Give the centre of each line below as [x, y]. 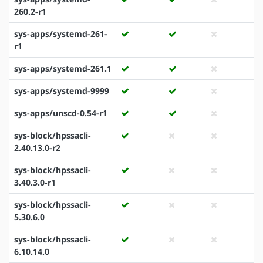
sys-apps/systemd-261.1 [63, 68]
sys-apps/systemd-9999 [62, 90]
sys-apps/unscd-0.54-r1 [61, 113]
